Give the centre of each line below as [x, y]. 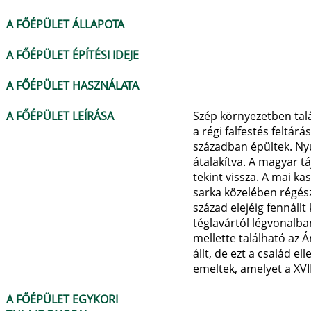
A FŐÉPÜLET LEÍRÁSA [60, 116]
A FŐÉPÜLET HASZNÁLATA [73, 85]
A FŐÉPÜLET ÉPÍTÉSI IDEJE [73, 55]
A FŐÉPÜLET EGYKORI [62, 299]
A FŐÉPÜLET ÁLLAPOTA [65, 24]
